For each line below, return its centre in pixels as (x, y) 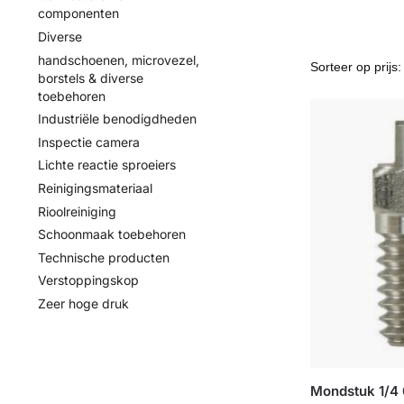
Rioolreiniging (77, 211)
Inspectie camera (88, 142)
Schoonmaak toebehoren (111, 234)
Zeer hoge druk (83, 303)
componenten (78, 14)
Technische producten (103, 257)
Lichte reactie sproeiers (106, 165)
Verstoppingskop (88, 280)
